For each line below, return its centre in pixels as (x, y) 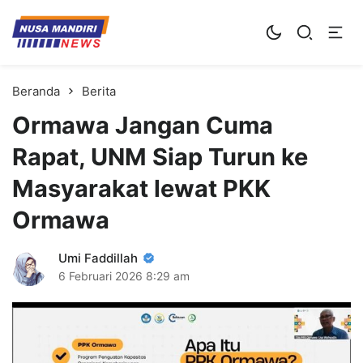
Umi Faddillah (98, 258)
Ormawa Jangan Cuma (143, 125)
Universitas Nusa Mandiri (78, 45)
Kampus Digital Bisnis (127, 22)
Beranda (36, 91)
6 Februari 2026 (100, 275)
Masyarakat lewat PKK (141, 188)
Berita (99, 91)
